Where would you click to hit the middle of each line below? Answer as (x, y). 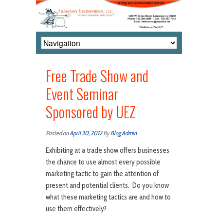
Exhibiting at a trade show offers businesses (108, 151)
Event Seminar (82, 94)
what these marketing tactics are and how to (108, 197)
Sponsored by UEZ (91, 112)
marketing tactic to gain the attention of (102, 174)
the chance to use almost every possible (103, 162)
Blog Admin (124, 133)
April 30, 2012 (86, 133)
